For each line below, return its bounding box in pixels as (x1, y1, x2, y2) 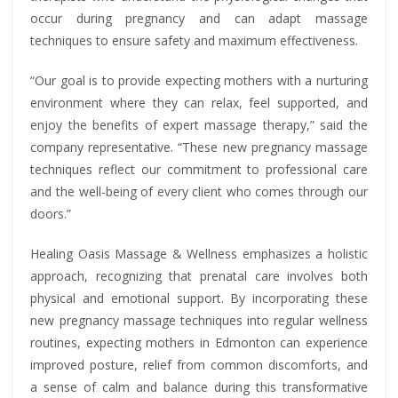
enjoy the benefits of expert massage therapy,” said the (30, 115, 368, 133)
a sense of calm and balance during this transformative (30, 378, 368, 395)
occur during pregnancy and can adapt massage (30, 9, 368, 27)
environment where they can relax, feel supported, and (30, 93, 368, 111)
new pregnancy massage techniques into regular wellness (30, 311, 368, 329)
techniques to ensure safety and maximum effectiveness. (30, 31, 359, 49)
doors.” (30, 204, 72, 222)
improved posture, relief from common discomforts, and (30, 355, 368, 373)
